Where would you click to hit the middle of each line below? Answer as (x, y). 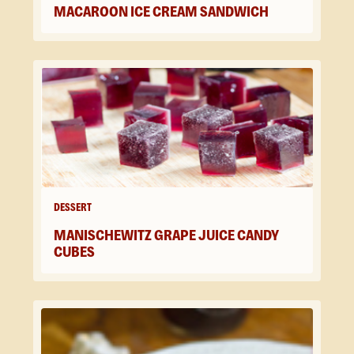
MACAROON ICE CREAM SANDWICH (161, 12)
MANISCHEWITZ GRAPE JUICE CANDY (166, 235)
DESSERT (73, 207)
